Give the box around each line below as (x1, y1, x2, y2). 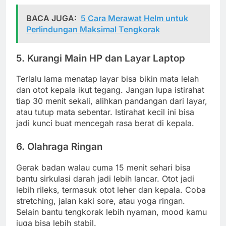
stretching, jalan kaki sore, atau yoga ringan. (16, 196, 185, 206)
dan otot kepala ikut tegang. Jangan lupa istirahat (16, 85, 204, 95)
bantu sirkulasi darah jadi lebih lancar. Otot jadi (16, 174, 194, 184)
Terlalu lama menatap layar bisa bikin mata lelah (16, 74, 199, 84)
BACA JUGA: (26, 13, 77, 23)
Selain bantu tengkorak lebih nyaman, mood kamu (16, 207, 207, 217)
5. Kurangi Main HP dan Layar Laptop (16, 52, 185, 64)
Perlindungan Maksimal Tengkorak (26, 24, 160, 34)
